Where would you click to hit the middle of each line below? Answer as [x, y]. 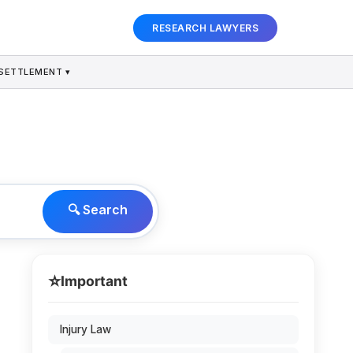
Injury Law [85, 329]
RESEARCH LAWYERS [205, 28]
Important [94, 281]
